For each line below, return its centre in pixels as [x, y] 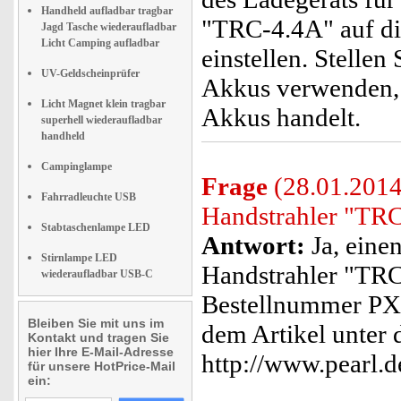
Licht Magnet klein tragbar [103, 104]
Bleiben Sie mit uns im [96, 323]
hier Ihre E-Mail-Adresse [101, 352]
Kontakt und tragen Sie [98, 337]
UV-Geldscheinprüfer [90, 73]
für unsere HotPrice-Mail [102, 366]
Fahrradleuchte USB [89, 197]
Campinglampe [77, 166]
